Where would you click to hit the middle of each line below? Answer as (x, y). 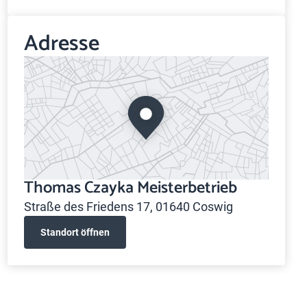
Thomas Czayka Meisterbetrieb (130, 188)
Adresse (61, 44)
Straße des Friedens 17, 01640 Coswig (128, 207)
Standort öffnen (75, 232)
